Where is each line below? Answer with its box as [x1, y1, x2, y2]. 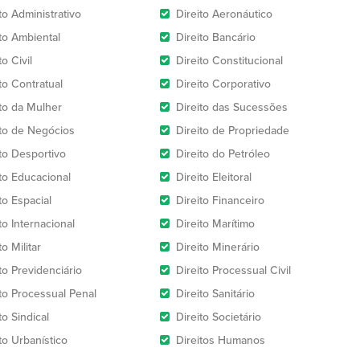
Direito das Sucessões [176, 100, 288, 114]
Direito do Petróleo [176, 147, 270, 161]
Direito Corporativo [176, 77, 271, 91]
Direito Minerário [176, 240, 260, 254]
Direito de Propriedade [176, 124, 289, 137]
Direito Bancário [176, 31, 256, 44]
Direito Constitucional [176, 54, 283, 67]
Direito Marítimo [176, 217, 255, 231]
